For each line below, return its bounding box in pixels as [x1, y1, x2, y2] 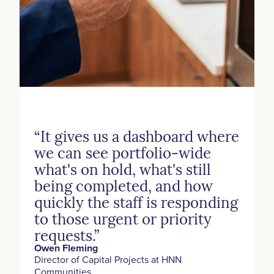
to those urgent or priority [34, 208, 212, 229]
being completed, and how [34, 175, 213, 196]
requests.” [34, 224, 99, 246]
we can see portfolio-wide [34, 142, 211, 163]
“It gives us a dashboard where [34, 125, 239, 147]
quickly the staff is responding [34, 191, 238, 213]
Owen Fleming [34, 241, 98, 256]
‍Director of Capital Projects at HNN [34, 253, 182, 267]
